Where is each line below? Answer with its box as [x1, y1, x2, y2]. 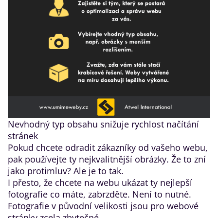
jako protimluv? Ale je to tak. [8, 165, 124, 177]
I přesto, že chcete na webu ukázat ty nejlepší [8, 177, 192, 188]
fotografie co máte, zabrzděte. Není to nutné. [8, 188, 191, 200]
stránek [8, 130, 38, 142]
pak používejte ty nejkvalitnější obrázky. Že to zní [8, 153, 206, 165]
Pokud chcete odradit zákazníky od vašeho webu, [8, 142, 208, 153]
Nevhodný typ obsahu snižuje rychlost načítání [8, 118, 199, 130]
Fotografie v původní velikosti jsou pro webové [8, 200, 199, 212]
